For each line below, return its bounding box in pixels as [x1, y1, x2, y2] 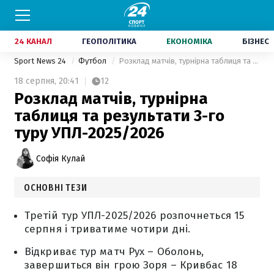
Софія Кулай [36, 153, 85, 164]
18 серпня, [14, 76, 56, 86]
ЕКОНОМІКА [166, 37, 212, 46]
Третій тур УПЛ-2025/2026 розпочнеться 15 [24, 209, 245, 222]
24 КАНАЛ [15, 37, 52, 46]
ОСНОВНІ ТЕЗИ [24, 182, 87, 193]
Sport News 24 [14, 56, 68, 65]
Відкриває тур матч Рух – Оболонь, [24, 245, 204, 258]
